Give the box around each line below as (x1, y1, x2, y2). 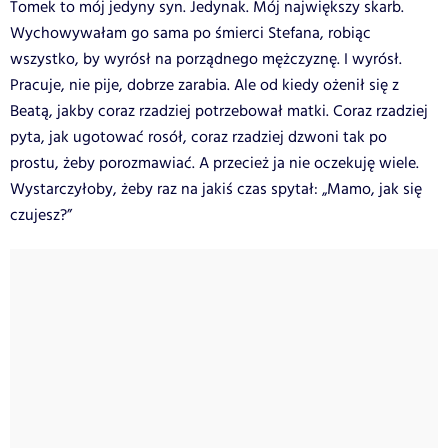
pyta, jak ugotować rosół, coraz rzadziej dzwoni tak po (10, 125, 387, 149)
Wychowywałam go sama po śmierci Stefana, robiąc (10, 21, 371, 45)
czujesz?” (10, 203, 72, 227)
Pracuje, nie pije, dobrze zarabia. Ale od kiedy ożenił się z (10, 73, 399, 97)
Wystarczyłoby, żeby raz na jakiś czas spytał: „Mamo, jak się (10, 177, 422, 201)
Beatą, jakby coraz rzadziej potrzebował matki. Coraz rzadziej (10, 99, 428, 123)
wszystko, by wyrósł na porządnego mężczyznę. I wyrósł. (10, 47, 402, 71)
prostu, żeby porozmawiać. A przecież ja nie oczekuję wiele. (10, 151, 419, 175)
